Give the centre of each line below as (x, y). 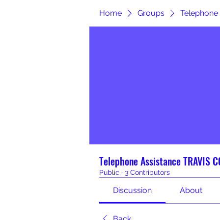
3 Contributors (147, 172)
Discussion (133, 190)
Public (109, 172)
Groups (151, 13)
